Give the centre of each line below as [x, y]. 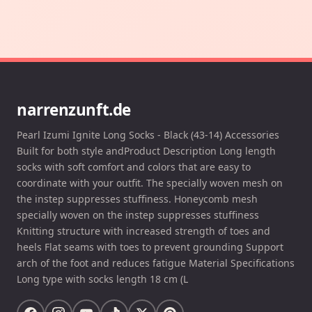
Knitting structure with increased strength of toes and [143, 231]
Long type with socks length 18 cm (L [102, 279]
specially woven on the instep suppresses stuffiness [138, 215]
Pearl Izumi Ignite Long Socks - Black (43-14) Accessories [148, 135]
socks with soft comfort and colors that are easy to [134, 167]
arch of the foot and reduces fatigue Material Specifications [156, 263]
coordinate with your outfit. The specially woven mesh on [150, 183]
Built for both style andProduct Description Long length [146, 151]
